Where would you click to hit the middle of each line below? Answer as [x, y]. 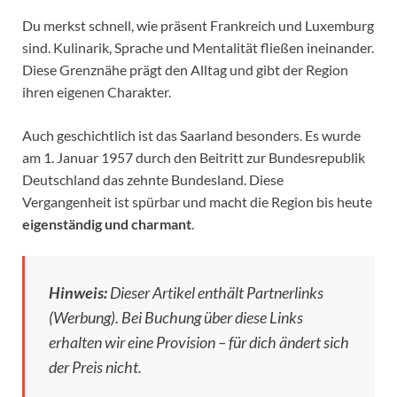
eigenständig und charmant [107, 224]
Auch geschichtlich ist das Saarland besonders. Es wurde [191, 136]
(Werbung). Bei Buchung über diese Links [176, 318]
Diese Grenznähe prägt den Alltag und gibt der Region [185, 70]
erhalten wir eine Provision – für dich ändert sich [199, 343]
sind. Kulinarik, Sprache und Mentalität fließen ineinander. [198, 48]
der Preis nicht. [95, 367]
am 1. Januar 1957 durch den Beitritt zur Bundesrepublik [194, 158]
